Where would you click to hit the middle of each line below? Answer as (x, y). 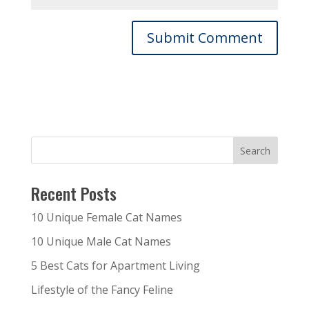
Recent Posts (73, 193)
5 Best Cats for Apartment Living (115, 266)
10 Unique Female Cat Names (106, 217)
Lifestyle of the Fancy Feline (102, 290)
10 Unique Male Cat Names (101, 241)
